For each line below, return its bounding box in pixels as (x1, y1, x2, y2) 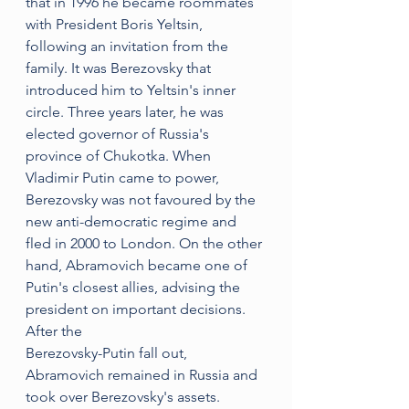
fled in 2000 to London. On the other (26, 235, 266, 252)
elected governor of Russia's (26, 125, 213, 142)
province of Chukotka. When (26, 147, 215, 164)
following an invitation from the (26, 37, 232, 55)
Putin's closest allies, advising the (26, 278, 244, 296)
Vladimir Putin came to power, (26, 169, 223, 186)
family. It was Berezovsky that (26, 59, 215, 77)
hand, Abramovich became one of (26, 257, 251, 274)
